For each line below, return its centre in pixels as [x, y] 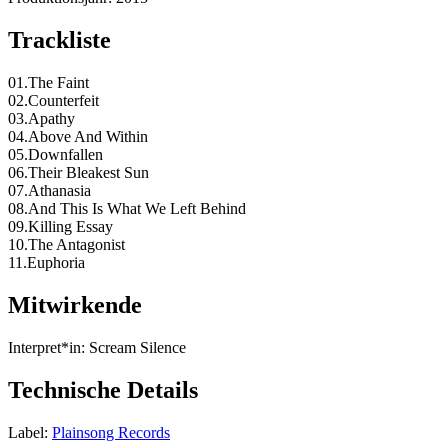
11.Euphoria [46, 263]
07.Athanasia [49, 191]
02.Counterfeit [53, 101]
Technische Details [103, 389]
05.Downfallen [55, 155]
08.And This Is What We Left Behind [127, 209]
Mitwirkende [75, 305]
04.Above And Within [78, 137]
